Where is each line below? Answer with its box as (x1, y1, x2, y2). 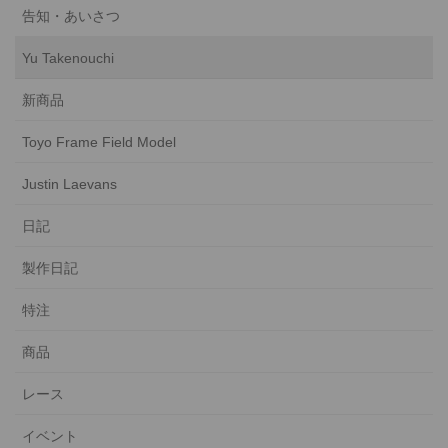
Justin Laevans (22, 175, 117, 192)
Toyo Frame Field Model (22, 133, 176, 150)
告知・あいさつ (22, 7, 120, 24)
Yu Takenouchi (22, 49, 114, 66)
